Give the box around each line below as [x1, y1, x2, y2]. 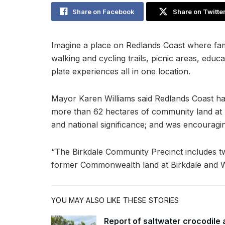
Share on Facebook [72, 8, 135, 16]
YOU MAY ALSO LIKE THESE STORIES [51, 196, 179, 204]
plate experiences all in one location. [51, 66, 190, 76]
